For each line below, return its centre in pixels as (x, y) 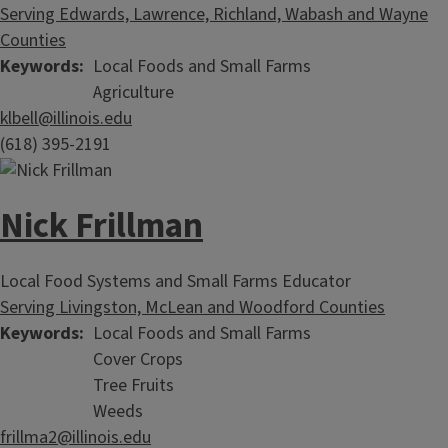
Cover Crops (138, 360)
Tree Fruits (133, 386)
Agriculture (133, 93)
